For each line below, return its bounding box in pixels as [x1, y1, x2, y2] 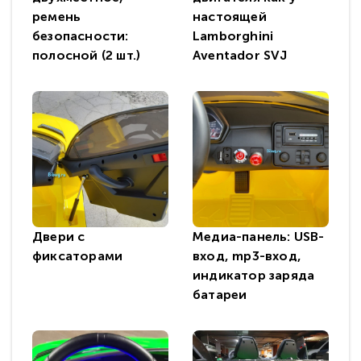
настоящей [193, 9, 267, 24]
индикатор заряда [193, 268, 315, 283]
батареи [193, 287, 247, 302]
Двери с [32, 229, 85, 244]
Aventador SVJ [193, 48, 288, 63]
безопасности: [32, 28, 129, 44]
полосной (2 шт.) [32, 48, 141, 63]
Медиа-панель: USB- [193, 229, 325, 244]
